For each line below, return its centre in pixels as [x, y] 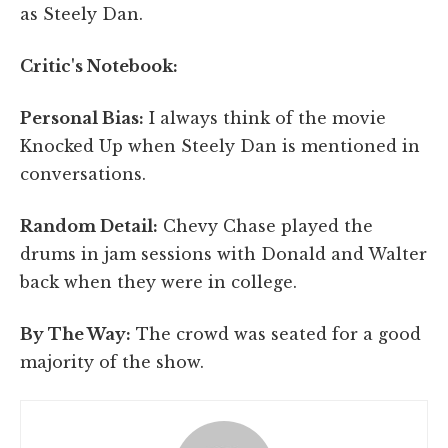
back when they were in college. [158, 281]
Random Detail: [89, 225]
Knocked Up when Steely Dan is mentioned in [220, 145]
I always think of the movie [265, 117]
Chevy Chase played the [265, 225]
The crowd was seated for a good [276, 333]
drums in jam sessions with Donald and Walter [223, 253]
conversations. [83, 173]
